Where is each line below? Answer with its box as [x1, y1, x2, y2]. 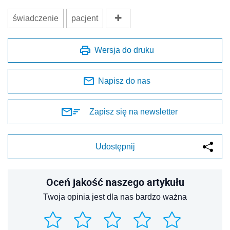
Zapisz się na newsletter [89, 107, 178, 117]
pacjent [71, 14, 98, 23]
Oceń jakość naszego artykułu [46, 175, 184, 189]
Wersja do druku [94, 46, 154, 55]
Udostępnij [95, 142, 135, 151]
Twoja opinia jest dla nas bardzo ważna [43, 193, 187, 202]
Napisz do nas [98, 76, 150, 86]
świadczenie [13, 14, 59, 23]
